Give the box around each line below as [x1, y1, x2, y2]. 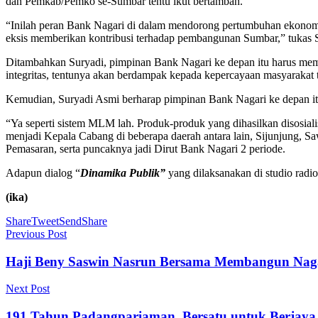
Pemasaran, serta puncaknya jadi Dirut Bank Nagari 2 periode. [6, 142, 285, 155]
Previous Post [6, 227, 67, 240]
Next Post [6, 283, 50, 295]
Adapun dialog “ [6, 166, 80, 179]
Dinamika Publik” [80, 166, 165, 179]
